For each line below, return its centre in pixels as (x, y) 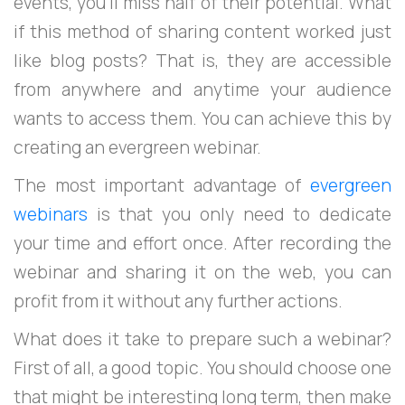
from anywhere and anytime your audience (202, 90)
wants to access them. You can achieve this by (202, 119)
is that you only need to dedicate (240, 215)
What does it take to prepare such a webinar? (202, 339)
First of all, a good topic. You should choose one (202, 368)
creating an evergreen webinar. (137, 148)
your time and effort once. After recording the (202, 244)
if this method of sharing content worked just (202, 32)
